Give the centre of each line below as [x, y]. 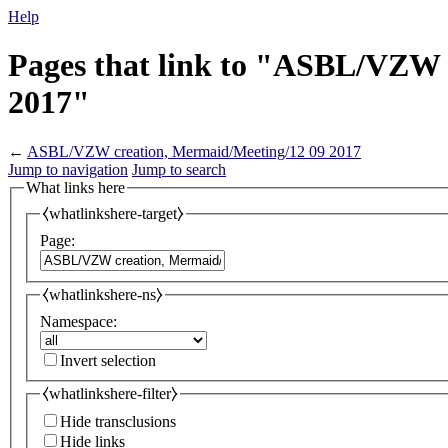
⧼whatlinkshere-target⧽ [113, 214]
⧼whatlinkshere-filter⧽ [110, 393]
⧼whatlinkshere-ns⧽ [102, 295]
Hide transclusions [118, 422]
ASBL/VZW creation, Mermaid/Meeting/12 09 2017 [194, 151]
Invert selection [108, 360]
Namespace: [78, 321]
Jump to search [179, 169]
